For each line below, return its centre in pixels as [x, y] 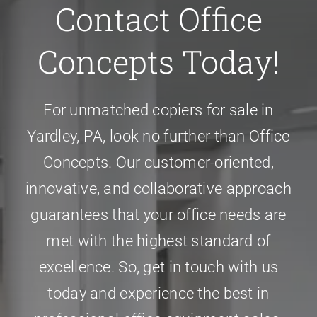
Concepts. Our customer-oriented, [158, 162]
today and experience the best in [158, 293]
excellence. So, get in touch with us [158, 267]
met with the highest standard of [158, 241]
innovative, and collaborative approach [158, 188]
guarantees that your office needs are [158, 214]
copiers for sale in [211, 110]
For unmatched [96, 110]
